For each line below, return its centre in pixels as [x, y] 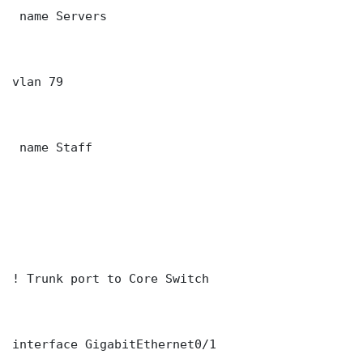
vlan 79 [38, 82]
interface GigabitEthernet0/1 [114, 344]
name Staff [52, 147]
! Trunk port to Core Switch [111, 279]
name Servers [60, 16]
